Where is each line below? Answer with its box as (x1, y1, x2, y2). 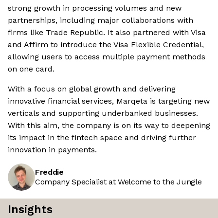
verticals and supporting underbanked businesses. (8, 109, 198, 118)
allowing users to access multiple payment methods (8, 52, 205, 62)
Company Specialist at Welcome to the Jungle (35, 177, 202, 187)
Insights (8, 203, 53, 217)
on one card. (8, 64, 54, 74)
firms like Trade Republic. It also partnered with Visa (8, 28, 206, 37)
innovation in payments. (8, 145, 97, 155)
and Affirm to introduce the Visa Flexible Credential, (8, 40, 204, 50)
